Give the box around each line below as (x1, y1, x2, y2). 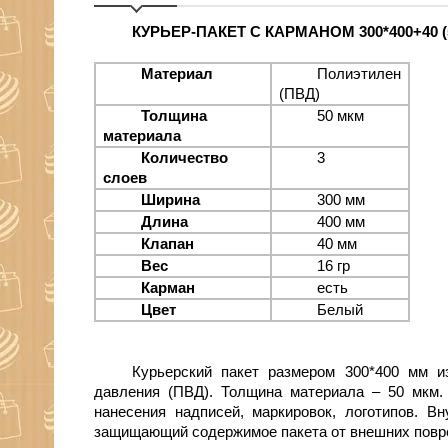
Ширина (140, 192, 200, 209)
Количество (140, 150, 228, 167)
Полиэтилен (316, 66, 401, 83)
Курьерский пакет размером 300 (131, 364, 369, 381)
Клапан (140, 236, 194, 253)
